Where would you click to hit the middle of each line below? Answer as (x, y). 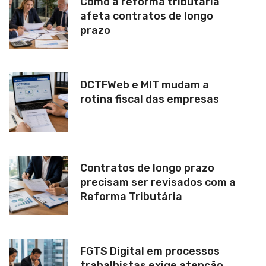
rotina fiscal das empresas (150, 99)
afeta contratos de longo (147, 16)
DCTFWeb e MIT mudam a (145, 85)
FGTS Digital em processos (150, 251)
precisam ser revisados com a (158, 182)
